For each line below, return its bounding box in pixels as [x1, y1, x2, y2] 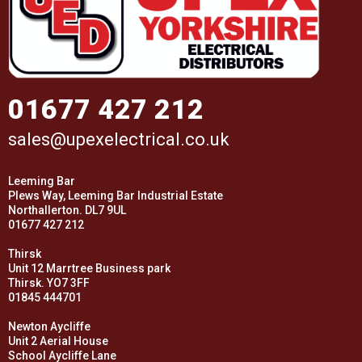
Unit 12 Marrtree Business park [8, 262, 170, 276]
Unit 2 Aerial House [8, 335, 108, 348]
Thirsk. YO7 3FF [8, 276, 90, 290]
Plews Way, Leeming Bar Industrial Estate [8, 189, 223, 203]
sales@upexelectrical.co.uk [8, 129, 229, 150]
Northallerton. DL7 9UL [8, 204, 126, 217]
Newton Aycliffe [8, 320, 90, 334]
